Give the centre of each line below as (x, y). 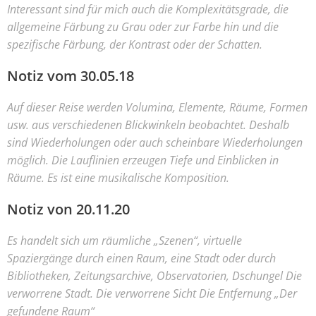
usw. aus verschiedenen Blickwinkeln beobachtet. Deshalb (148, 125)
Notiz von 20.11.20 (68, 209)
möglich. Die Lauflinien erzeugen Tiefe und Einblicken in (143, 160)
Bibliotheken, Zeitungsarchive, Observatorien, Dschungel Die (154, 276)
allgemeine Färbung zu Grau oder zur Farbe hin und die (143, 27)
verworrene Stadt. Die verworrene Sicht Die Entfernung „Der (152, 293)
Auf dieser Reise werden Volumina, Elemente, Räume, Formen (157, 107)
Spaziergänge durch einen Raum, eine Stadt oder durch (141, 258)
